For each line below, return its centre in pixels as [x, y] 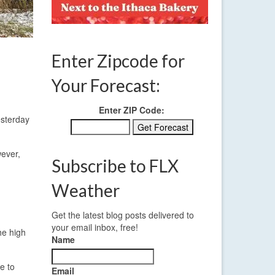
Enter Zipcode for [118, 61]
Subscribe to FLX [115, 166]
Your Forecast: [106, 86]
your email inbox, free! [95, 227]
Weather [85, 191]
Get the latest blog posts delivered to [122, 215]
